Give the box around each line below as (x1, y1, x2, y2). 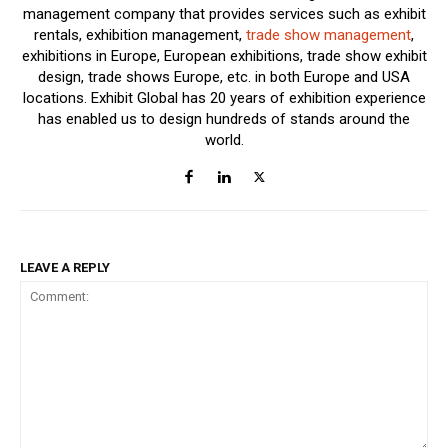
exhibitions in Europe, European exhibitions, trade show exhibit (21, 46, 427, 65)
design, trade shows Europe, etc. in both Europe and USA (38, 67, 410, 86)
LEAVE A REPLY (20, 259, 110, 275)
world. (204, 130, 244, 149)
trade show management (246, 25, 411, 44)
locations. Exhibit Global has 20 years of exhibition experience (22, 88, 426, 107)
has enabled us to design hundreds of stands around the (38, 109, 410, 128)
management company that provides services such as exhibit (22, 4, 426, 23)
